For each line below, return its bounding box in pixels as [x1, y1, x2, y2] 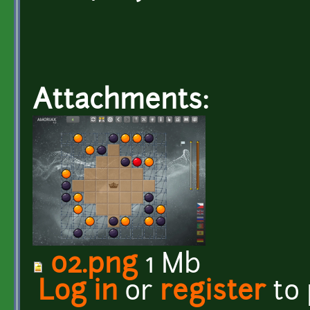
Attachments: [33, 88, 216, 116]
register [160, 279, 266, 307]
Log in [38, 279, 118, 307]
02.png [51, 252, 138, 280]
